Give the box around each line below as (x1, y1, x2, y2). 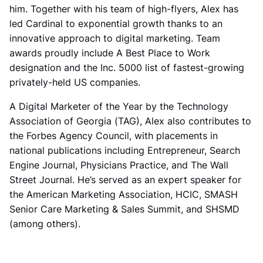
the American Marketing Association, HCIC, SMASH (9, 188, 238, 201)
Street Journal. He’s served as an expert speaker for (9, 174, 241, 186)
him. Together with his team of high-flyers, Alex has (9, 3, 238, 15)
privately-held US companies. (9, 76, 140, 89)
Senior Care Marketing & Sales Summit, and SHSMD (9, 203, 240, 215)
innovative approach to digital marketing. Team (9, 32, 220, 45)
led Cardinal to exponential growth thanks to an (9, 18, 222, 30)
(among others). (9, 218, 80, 230)
